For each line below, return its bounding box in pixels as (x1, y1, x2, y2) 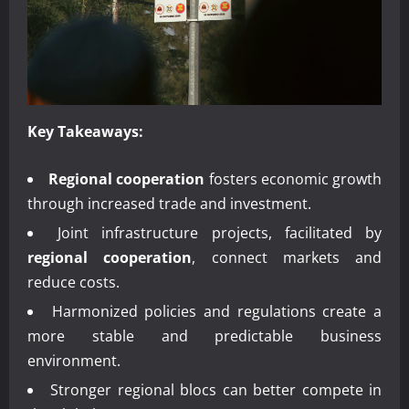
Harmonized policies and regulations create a (51, 300, 383, 321)
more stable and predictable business (27, 325, 382, 346)
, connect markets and (192, 246, 382, 267)
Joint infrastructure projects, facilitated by (58, 222, 383, 243)
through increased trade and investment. (27, 193, 311, 214)
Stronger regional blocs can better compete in (50, 379, 383, 400)
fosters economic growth (204, 168, 383, 189)
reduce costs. (27, 271, 120, 292)
